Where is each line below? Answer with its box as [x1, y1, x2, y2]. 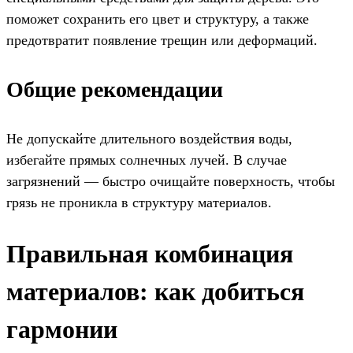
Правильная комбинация [6, 239, 293, 268]
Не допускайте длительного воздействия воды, [6, 131, 292, 147]
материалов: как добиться [6, 277, 304, 306]
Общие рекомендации [6, 77, 223, 102]
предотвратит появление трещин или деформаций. [6, 32, 318, 49]
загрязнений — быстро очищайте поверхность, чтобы [6, 173, 335, 190]
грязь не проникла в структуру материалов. [6, 195, 272, 211]
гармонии [6, 314, 117, 344]
